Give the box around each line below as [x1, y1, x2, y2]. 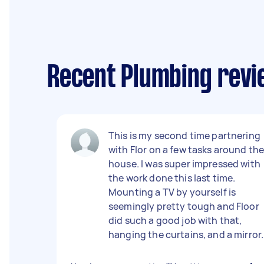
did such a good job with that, [108, 214, 242, 227]
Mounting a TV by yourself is [108, 186, 236, 199]
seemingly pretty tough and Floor [108, 200, 259, 213]
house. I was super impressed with [108, 157, 260, 170]
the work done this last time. [108, 171, 236, 184]
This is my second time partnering [108, 129, 260, 142]
